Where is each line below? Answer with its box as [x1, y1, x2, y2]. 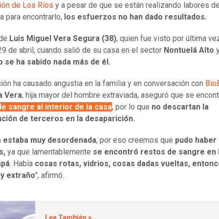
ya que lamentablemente [5, 147, 93, 157]
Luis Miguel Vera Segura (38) [9, 34, 116, 44]
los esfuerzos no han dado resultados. [64, 12, 207, 22]
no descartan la [152, 102, 209, 112]
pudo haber [175, 135, 217, 145]
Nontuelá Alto [164, 45, 216, 55]
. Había [10, 159, 35, 169]
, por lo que [112, 102, 152, 112]
